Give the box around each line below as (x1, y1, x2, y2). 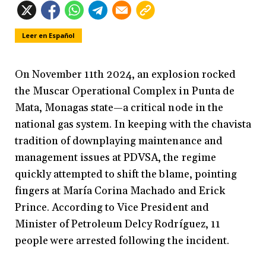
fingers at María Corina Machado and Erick (15, 184, 225, 198)
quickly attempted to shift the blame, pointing (15, 167, 237, 182)
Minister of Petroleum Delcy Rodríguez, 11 (15, 217, 220, 232)
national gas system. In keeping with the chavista (15, 118, 251, 132)
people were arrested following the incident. (15, 234, 229, 248)
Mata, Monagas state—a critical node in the (15, 101, 223, 115)
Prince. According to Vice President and (15, 201, 209, 215)
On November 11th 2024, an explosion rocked (15, 68, 236, 82)
